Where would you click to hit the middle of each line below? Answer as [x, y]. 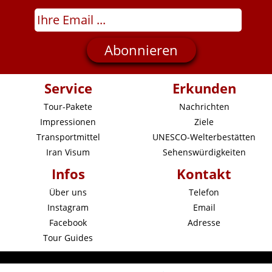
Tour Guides [68, 238]
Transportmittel [68, 137]
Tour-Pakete [68, 107]
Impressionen [68, 122]
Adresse [204, 223]
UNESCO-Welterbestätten [204, 137]
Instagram [68, 207]
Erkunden [204, 88]
